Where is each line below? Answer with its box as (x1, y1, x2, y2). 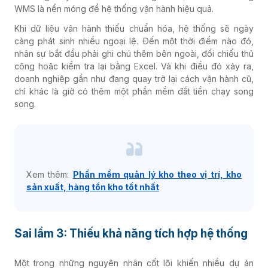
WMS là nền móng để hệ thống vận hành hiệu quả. (14, 3, 214, 14)
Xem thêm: (26, 169, 73, 179)
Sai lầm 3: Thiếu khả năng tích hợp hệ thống (14, 226, 248, 240)
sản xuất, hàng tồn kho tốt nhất (26, 181, 159, 192)
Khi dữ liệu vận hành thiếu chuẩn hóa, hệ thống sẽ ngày (14, 23, 254, 33)
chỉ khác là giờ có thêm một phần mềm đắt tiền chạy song (14, 86, 254, 96)
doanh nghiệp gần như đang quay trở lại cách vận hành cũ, (14, 73, 254, 84)
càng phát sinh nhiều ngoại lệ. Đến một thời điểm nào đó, (14, 35, 254, 46)
